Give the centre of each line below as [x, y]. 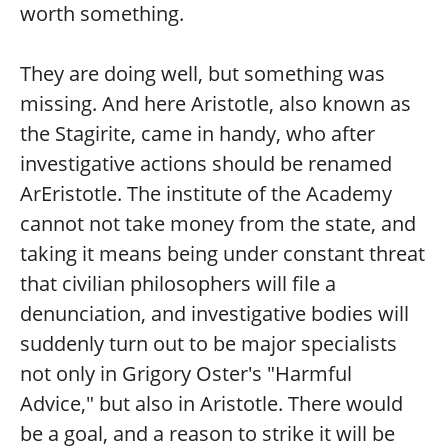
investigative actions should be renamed [206, 164]
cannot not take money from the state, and [218, 224]
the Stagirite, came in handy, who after [197, 134]
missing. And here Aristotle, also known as [215, 104]
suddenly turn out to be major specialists [208, 344]
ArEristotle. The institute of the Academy [206, 194]
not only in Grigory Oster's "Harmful [186, 374]
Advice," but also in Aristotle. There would [211, 404]
